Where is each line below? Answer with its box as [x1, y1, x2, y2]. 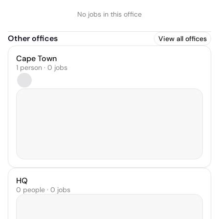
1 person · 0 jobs [16, 63, 67, 72]
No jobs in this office [77, 10, 142, 19]
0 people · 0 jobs [16, 185, 70, 195]
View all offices [158, 34, 207, 43]
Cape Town [16, 53, 57, 64]
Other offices [8, 33, 58, 44]
